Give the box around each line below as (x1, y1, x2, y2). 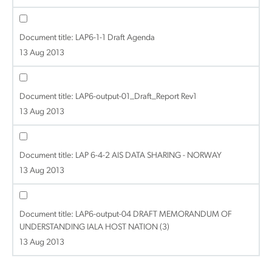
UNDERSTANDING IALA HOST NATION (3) (19, 223, 169, 232)
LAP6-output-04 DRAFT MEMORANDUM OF (75, 210, 232, 219)
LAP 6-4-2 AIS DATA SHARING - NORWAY (75, 151, 222, 160)
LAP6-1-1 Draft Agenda (75, 33, 155, 42)
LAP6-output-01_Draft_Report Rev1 (75, 92, 197, 101)
